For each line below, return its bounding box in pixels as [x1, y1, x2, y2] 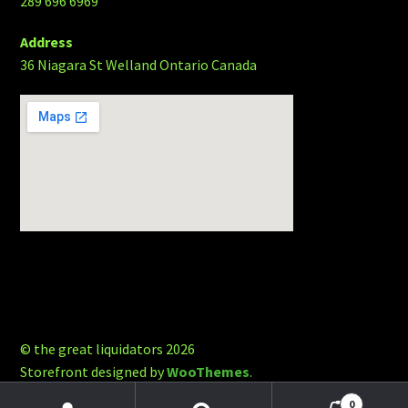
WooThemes [167, 362, 250, 381]
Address [20, 32, 74, 51]
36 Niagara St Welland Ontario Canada [20, 55, 258, 74]
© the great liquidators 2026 [20, 339, 196, 358]
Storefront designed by [20, 362, 168, 381]
